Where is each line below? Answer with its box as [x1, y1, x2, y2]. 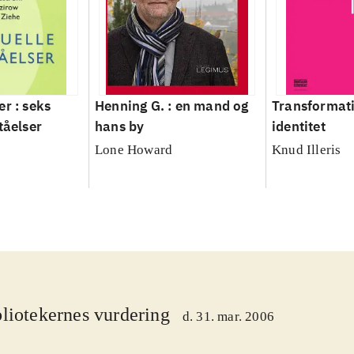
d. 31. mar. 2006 [182, 309, 275, 325]
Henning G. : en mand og [94, 97, 249, 115]
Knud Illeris [271, 142, 341, 158]
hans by [94, 118, 145, 136]
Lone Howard [94, 142, 173, 158]
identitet [271, 118, 326, 136]
